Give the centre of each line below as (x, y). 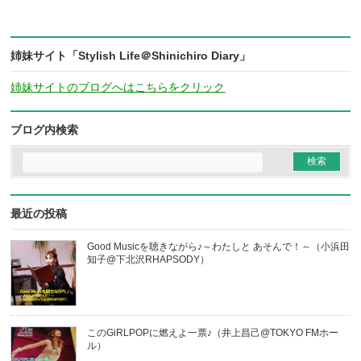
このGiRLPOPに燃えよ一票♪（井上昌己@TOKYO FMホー (213, 333)
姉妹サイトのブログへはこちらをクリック (118, 87)
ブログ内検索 (45, 130)
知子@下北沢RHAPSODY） (149, 260)
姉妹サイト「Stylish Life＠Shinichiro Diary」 (131, 56)
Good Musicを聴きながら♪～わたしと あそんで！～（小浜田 (219, 247)
